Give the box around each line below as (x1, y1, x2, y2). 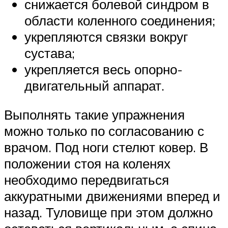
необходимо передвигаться (4, 172, 169, 188)
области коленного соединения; (24, 12, 215, 28)
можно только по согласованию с (4, 123, 204, 139)
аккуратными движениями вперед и (4, 188, 220, 205)
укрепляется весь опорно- (24, 61, 183, 77)
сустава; (24, 44, 75, 61)
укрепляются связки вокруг (24, 28, 188, 45)
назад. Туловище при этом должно (4, 204, 213, 221)
